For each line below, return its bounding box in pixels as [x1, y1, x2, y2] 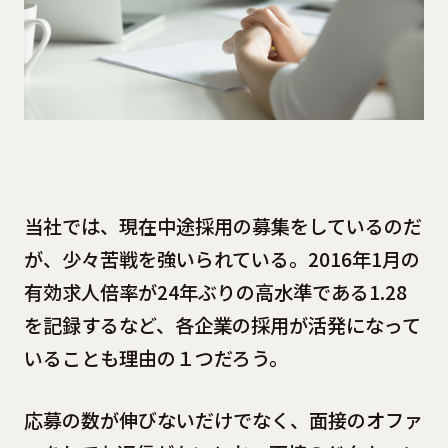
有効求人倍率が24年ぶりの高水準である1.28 [23, 278, 407, 307]
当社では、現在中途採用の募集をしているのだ [23, 212, 422, 241]
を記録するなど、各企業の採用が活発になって [23, 311, 421, 340]
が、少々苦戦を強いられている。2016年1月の [23, 245, 420, 274]
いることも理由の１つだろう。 [23, 344, 288, 373]
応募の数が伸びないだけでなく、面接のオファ [23, 406, 423, 435]
